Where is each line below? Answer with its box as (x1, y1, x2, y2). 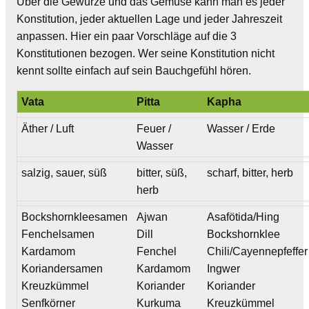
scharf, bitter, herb (207, 166, 294, 179)
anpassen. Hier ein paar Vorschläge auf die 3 (17, 30, 237, 42)
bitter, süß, (137, 166, 188, 179)
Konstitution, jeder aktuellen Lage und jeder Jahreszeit (17, 12, 282, 25)
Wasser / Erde (207, 122, 276, 134)
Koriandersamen (21, 262, 103, 275)
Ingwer (207, 262, 241, 275)
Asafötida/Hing (207, 210, 280, 223)
